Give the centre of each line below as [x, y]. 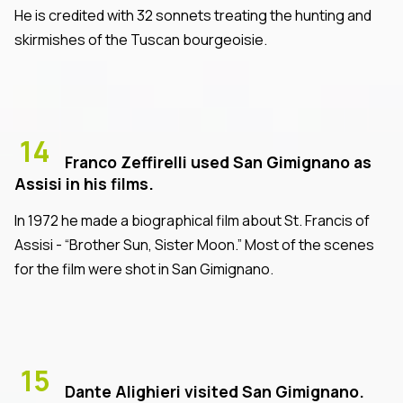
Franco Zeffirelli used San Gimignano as [218, 161]
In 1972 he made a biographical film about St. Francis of [192, 220]
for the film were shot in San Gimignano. [144, 269]
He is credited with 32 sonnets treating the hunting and [193, 15]
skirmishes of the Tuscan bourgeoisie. [141, 39]
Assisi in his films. [84, 183]
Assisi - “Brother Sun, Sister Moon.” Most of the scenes [194, 244]
